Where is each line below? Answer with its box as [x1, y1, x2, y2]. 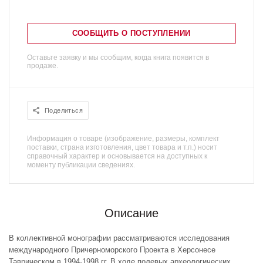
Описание [104, 207, 159, 220]
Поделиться [45, 107, 83, 114]
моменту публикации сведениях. [27, 161, 135, 169]
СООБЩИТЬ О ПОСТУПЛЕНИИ [72, 29, 191, 38]
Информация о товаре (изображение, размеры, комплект [27, 134, 220, 143]
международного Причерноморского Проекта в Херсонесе [9, 245, 215, 254]
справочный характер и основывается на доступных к [27, 152, 207, 160]
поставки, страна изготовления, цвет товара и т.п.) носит [27, 143, 217, 151]
